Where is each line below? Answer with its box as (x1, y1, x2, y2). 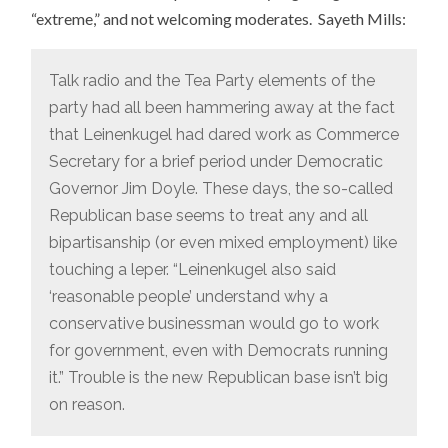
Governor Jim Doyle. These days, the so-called (48, 178, 393, 198)
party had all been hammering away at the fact (48, 97, 395, 117)
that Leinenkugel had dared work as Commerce (48, 124, 399, 144)
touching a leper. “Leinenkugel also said (48, 259, 336, 279)
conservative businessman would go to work (48, 313, 379, 333)
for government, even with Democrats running (48, 340, 388, 360)
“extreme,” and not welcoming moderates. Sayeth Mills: (31, 8, 407, 28)
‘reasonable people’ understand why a (48, 286, 328, 306)
